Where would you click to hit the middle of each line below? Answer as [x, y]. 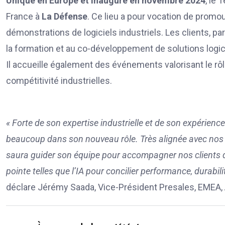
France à [24, 16]
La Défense [65, 16]
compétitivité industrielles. [59, 80]
